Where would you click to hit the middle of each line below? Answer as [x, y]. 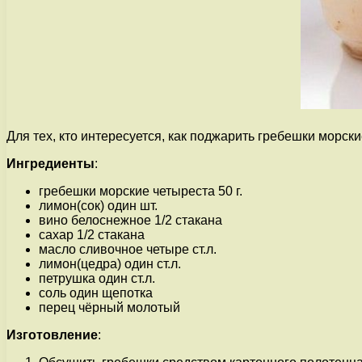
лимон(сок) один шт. [98, 205]
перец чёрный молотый [109, 307]
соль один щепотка [96, 293]
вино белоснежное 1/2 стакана [130, 220]
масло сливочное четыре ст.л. [128, 249]
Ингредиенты [51, 163]
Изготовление [52, 335]
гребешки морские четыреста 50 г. [141, 191]
